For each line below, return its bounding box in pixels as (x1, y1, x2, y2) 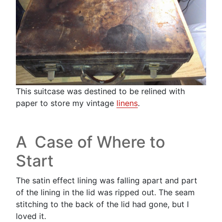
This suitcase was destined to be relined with (16, 86, 185, 97)
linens (116, 98, 138, 109)
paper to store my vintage (16, 98, 116, 109)
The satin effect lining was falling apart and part (16, 175, 197, 186)
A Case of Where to (16, 132, 165, 152)
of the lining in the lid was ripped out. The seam (16, 187, 195, 198)
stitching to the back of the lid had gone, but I (16, 199, 189, 210)
